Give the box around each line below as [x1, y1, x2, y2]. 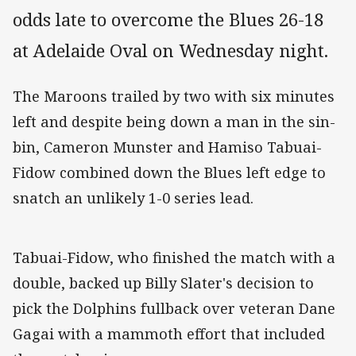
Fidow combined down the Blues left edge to [13, 163, 326, 183]
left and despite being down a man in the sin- [13, 112, 335, 132]
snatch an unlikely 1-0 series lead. [13, 188, 253, 208]
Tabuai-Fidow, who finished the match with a [13, 248, 335, 268]
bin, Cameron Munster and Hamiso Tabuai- [13, 137, 322, 157]
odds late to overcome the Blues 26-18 [13, 7, 323, 33]
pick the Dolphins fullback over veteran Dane [13, 299, 335, 319]
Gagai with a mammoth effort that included [13, 324, 325, 344]
